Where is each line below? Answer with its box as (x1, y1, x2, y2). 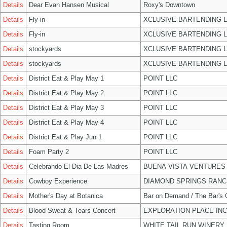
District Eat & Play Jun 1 (29, 133, 102, 141)
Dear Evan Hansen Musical (29, 1, 109, 9)
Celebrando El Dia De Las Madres (29, 163, 128, 170)
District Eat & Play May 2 (29, 89, 104, 97)
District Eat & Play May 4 (29, 119, 104, 126)
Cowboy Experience (29, 177, 87, 185)
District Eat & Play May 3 (29, 104, 104, 111)
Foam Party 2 (29, 148, 69, 156)
